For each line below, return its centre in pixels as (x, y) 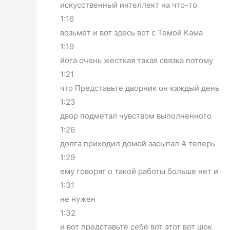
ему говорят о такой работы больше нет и (139, 171)
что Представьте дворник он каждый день (140, 88)
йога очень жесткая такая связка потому (137, 60)
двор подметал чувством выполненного (136, 116)
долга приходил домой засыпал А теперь (138, 143)
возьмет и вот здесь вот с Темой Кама (131, 32)
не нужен (78, 199)
